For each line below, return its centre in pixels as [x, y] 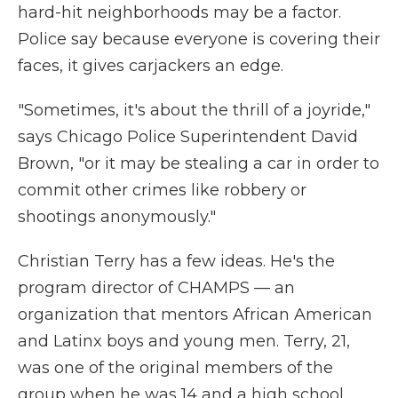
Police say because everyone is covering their [199, 40]
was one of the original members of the [175, 368]
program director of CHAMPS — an [156, 288]
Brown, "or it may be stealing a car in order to [199, 164]
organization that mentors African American [195, 315]
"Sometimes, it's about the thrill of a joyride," [194, 111]
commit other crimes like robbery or [162, 191]
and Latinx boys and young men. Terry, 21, [184, 342]
